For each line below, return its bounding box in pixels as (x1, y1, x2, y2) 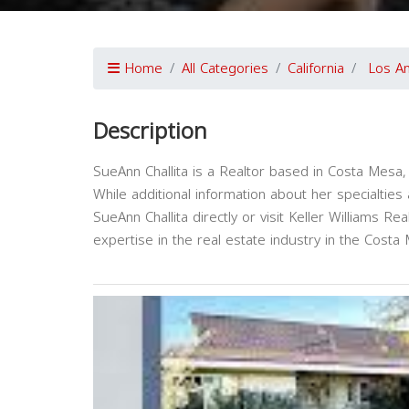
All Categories (182, 56, 268, 81)
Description (93, 110, 207, 152)
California (288, 56, 344, 81)
